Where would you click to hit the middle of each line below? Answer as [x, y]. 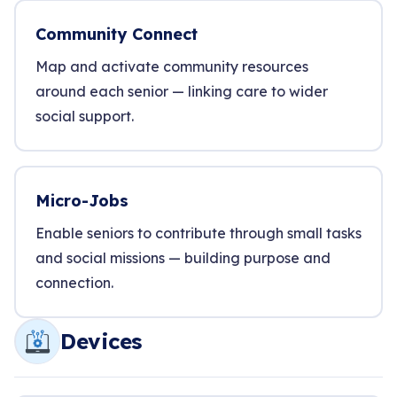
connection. [74, 283]
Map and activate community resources [172, 66]
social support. [85, 116]
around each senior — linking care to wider [182, 91]
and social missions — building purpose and [183, 258]
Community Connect [117, 34]
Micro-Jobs [82, 201]
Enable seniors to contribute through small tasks [198, 233]
